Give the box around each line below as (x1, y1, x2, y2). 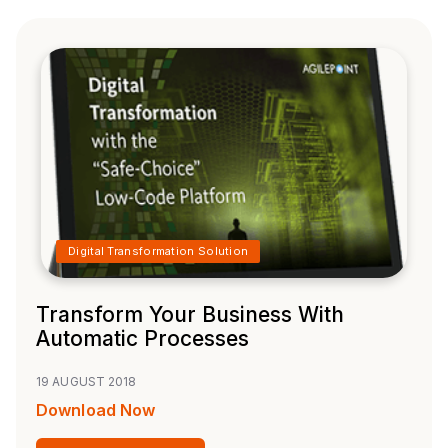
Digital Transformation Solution (68, 244, 249, 259)
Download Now (36, 400, 156, 421)
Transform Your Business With (36, 302, 344, 328)
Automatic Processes (36, 326, 249, 352)
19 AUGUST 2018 (36, 374, 137, 390)
